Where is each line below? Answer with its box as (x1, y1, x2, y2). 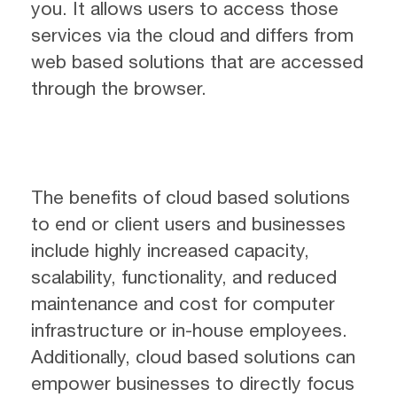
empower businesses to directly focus (31, 371, 354, 393)
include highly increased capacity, (31, 238, 309, 261)
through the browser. (31, 76, 206, 98)
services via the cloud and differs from (31, 23, 354, 45)
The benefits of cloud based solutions (31, 185, 350, 207)
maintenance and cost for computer (31, 292, 335, 314)
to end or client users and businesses (31, 212, 346, 234)
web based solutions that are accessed (31, 50, 363, 72)
